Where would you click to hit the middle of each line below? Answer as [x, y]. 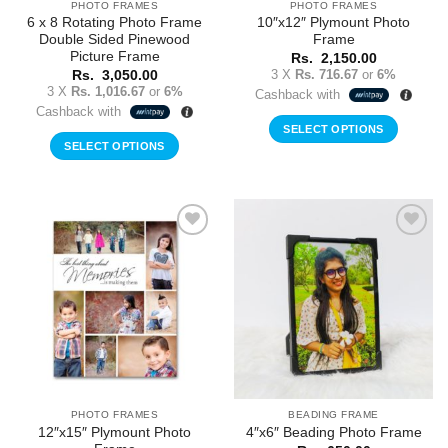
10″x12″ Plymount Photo [333, 23]
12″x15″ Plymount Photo [114, 432]
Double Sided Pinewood [114, 40]
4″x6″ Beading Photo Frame [333, 433]
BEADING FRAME [333, 415]
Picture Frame [114, 57]
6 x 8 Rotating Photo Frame [114, 23]
